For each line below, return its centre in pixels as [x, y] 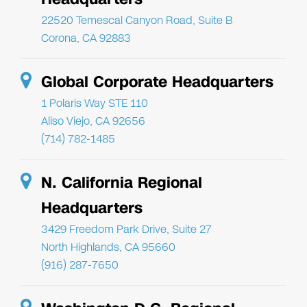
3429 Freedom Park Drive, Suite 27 [126, 229]
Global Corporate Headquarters [157, 82]
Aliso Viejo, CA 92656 [93, 121]
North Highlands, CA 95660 [108, 247]
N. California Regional [122, 182]
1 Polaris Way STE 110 [95, 103]
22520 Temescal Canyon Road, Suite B [137, 20]
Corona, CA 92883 [86, 38]
